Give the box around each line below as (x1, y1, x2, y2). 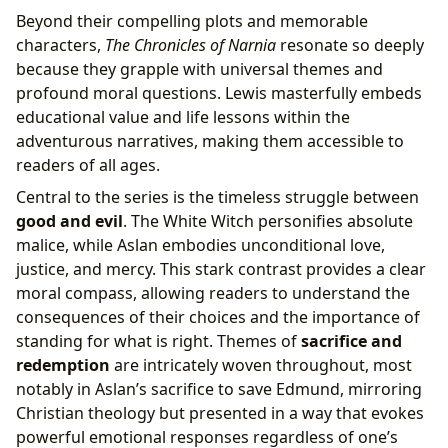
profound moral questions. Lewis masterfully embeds (16, 82, 422, 105)
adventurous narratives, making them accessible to (16, 130, 404, 153)
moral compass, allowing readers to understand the (16, 282, 410, 305)
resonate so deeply (276, 34, 424, 57)
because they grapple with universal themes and (16, 58, 383, 81)
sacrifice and (301, 330, 402, 353)
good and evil (16, 210, 123, 233)
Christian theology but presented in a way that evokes (16, 402, 424, 425)
